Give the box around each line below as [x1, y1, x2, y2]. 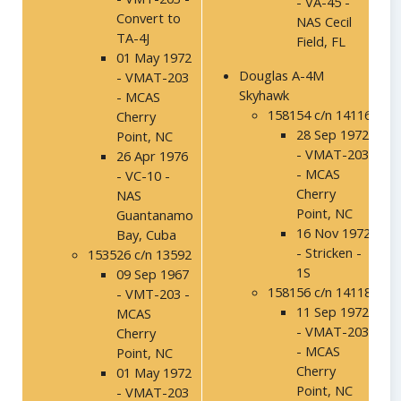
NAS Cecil [296, 13, 352, 31]
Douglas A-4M [239, 66, 324, 85]
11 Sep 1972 [296, 303, 369, 321]
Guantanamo [116, 206, 193, 225]
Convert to [116, 9, 181, 28]
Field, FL [296, 32, 346, 51]
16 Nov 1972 [296, 224, 371, 243]
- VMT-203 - [116, 285, 190, 303]
